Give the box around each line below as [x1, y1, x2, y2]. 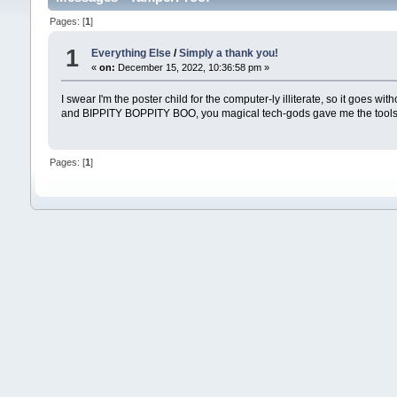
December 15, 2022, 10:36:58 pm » [114, 62, 269, 74]
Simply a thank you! [178, 47, 278, 60]
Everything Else [90, 47, 171, 60]
